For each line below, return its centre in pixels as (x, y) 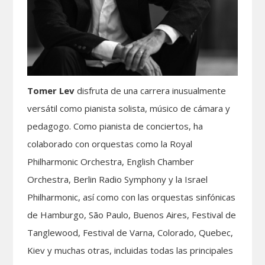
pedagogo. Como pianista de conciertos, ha (115, 126)
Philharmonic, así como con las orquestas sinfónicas (132, 197)
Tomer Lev (51, 91)
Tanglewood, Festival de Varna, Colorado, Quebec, (130, 233)
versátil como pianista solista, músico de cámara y (129, 109)
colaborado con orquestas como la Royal (110, 144)
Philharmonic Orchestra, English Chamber (111, 162)
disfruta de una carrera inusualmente (151, 91)
